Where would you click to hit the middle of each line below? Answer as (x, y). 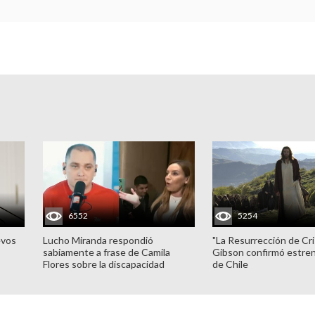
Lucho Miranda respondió (98, 240)
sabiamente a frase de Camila (106, 252)
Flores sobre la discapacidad (103, 264)
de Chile (231, 264)
